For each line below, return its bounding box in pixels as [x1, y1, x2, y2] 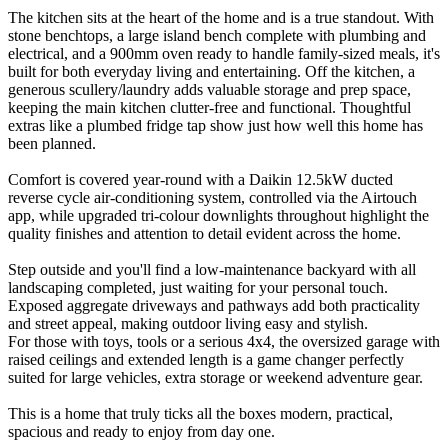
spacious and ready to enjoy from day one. [8, 423, 275, 441]
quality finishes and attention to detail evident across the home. [8, 225, 401, 243]
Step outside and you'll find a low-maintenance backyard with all [8, 261, 416, 279]
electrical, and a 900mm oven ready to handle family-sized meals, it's [8, 45, 440, 63]
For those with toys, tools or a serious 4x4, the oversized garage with [8, 333, 440, 351]
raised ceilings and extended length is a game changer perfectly [8, 351, 404, 369]
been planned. [8, 135, 96, 153]
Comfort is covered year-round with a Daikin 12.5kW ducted [8, 171, 393, 189]
